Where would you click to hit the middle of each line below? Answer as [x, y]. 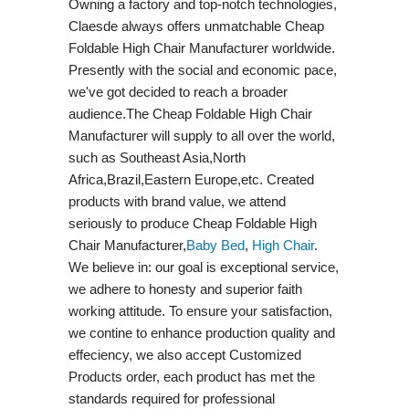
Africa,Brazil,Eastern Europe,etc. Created [191, 179]
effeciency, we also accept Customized [184, 354]
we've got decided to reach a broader [178, 91]
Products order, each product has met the [191, 376]
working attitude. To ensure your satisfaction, [200, 310]
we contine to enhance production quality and [201, 332]
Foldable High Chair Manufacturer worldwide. [201, 47]
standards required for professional [171, 398]
